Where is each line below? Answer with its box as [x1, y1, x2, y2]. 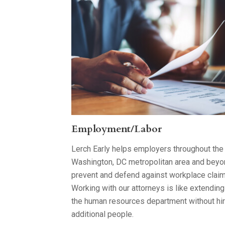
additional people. [71, 209, 134, 219]
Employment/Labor [71, 122, 162, 136]
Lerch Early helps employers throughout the [71, 144, 223, 154]
